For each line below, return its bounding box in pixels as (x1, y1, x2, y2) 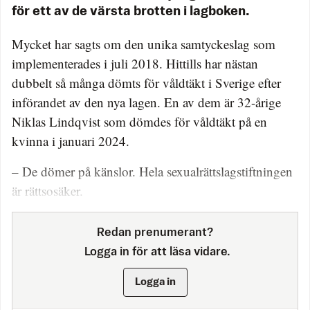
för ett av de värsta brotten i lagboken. (12, 5, 252, 18)
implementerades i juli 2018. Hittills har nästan (12, 54, 258, 72)
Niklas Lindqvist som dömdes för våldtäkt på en (12, 112, 267, 130)
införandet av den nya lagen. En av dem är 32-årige (12, 93, 281, 111)
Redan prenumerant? (97, 226, 213, 239)
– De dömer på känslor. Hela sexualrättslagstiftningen (12, 162, 293, 180)
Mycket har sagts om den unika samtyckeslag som (12, 35, 275, 53)
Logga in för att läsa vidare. (80, 246, 230, 258)
